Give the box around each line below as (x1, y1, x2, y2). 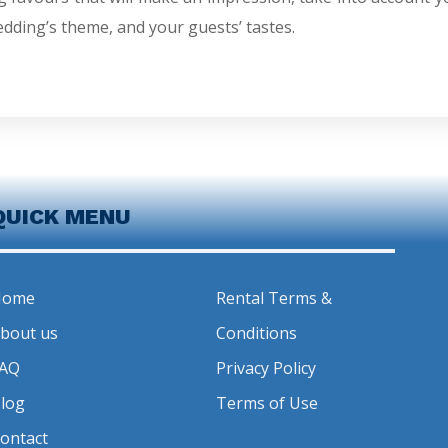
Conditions (216, 321, 298, 344)
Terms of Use (216, 391, 319, 414)
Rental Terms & (216, 286, 333, 309)
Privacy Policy (216, 356, 317, 379)
